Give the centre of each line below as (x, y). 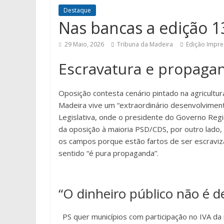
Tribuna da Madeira (145, 44)
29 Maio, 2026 (84, 44)
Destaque (77, 10)
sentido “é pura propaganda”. (108, 153)
